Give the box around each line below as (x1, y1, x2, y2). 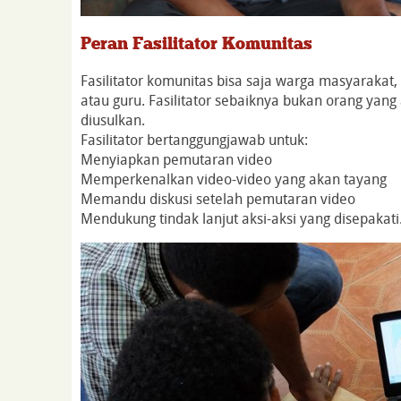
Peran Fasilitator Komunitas (81, 32, 312, 54)
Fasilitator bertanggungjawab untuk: (81, 129, 358, 149)
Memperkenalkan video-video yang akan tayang (81, 168, 387, 189)
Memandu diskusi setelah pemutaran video (81, 188, 355, 209)
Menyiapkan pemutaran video (81, 149, 272, 169)
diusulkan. (81, 109, 145, 130)
